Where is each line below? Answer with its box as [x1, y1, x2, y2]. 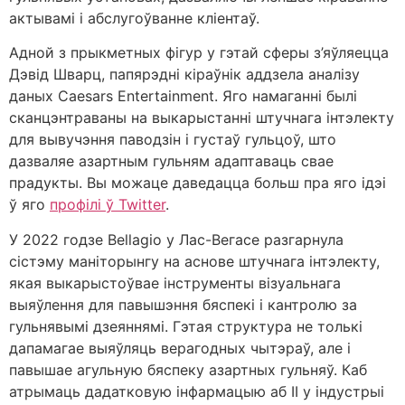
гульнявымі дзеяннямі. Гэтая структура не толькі [9, 316, 363, 335]
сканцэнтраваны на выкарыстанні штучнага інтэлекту [9, 108, 394, 127]
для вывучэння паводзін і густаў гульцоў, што [9, 130, 336, 149]
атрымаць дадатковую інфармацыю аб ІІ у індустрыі [9, 381, 384, 400]
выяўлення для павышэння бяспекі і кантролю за [9, 295, 357, 314]
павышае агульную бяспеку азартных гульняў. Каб [9, 360, 367, 379]
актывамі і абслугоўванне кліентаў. [9, 9, 259, 27]
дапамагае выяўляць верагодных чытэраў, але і [9, 338, 351, 357]
